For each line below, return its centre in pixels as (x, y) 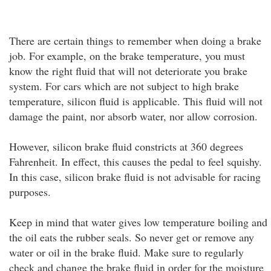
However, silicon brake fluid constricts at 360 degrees (126, 146)
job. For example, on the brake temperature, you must (127, 56)
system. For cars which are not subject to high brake (124, 86)
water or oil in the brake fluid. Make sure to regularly (126, 252)
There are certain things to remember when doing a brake (135, 41)
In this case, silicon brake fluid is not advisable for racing (135, 177)
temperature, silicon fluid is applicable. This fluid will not (136, 101)
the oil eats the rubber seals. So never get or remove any (132, 237)
